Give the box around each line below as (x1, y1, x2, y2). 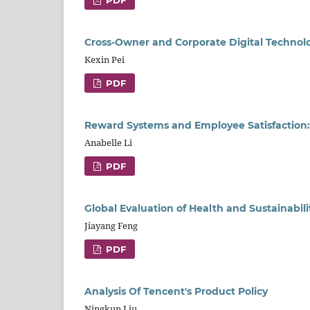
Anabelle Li (84, 136, 132, 149)
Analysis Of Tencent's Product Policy (84, 284, 268, 298)
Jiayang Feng (84, 219, 138, 232)
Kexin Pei (84, 53, 125, 66)
